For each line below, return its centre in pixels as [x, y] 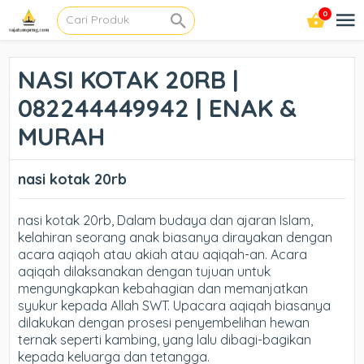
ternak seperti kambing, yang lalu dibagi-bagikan [165, 340]
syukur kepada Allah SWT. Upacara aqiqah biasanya [175, 305]
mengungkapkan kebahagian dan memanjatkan [163, 288]
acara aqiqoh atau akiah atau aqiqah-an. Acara [163, 254]
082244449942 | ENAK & [158, 108]
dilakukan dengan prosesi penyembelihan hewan [164, 323]
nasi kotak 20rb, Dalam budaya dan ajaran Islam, [166, 220]
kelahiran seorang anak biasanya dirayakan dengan [175, 237]
